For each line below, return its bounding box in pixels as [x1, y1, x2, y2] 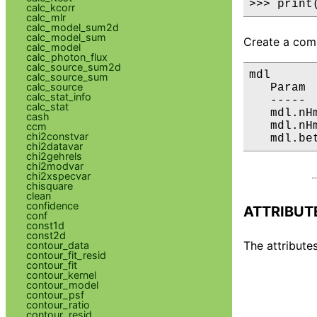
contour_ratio [25, 298, 90, 311]
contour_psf [25, 288, 84, 301]
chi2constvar [25, 129, 88, 142]
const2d [25, 229, 66, 241]
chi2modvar [25, 159, 83, 172]
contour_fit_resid [25, 248, 106, 261]
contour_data [25, 238, 89, 251]
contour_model [25, 278, 98, 291]
